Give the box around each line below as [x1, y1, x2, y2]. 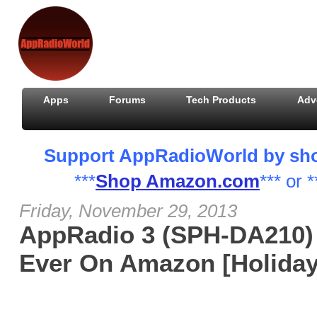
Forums [109, 94, 146, 105]
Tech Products [186, 94, 257, 105]
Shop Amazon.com [96, 171, 260, 192]
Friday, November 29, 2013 [19, 200, 237, 221]
